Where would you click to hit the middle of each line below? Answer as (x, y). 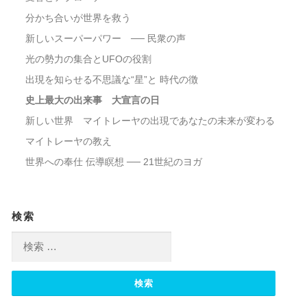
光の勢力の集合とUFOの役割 (88, 59)
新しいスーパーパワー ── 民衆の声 (105, 39)
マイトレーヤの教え (68, 142)
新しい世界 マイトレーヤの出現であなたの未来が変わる (150, 121)
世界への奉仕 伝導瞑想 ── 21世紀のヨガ (113, 162)
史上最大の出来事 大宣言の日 (92, 100)
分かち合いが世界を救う (78, 18)
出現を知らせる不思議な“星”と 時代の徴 (111, 80)
